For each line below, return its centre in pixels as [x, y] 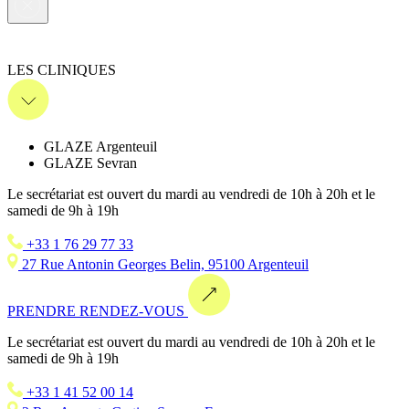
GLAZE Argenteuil [100, 147]
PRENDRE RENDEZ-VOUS [96, 311]
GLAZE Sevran [90, 163]
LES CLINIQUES [62, 70]
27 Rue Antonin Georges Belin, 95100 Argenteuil [165, 265]
